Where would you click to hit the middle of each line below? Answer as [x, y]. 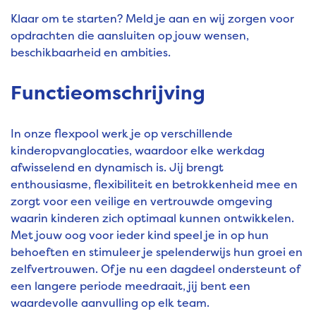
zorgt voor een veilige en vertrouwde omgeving [141, 201]
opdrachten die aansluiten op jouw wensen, [130, 36]
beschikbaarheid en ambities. [91, 53]
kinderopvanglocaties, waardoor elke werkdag [138, 151]
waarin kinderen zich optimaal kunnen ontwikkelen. [152, 218]
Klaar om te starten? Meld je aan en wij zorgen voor [152, 19]
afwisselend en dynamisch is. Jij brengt [117, 168]
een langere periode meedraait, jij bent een [130, 286]
